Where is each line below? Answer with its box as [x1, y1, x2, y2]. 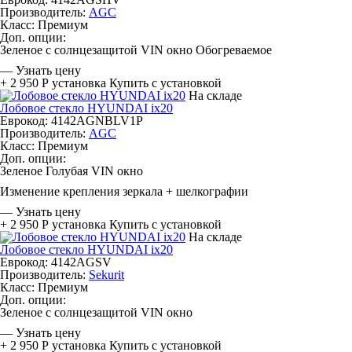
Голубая [46, 164, 88, 178]
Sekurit [89, 268, 124, 281]
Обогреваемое [196, 43, 272, 57]
